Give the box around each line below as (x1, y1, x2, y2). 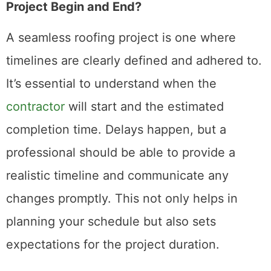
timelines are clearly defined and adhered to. (6, 53, 262, 68)
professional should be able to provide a (6, 145, 235, 160)
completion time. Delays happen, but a (6, 122, 226, 137)
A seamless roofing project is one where (6, 30, 236, 45)
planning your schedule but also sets (6, 214, 216, 229)
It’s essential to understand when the (6, 76, 217, 91)
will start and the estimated (65, 99, 224, 114)
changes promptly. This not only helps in (6, 191, 238, 206)
